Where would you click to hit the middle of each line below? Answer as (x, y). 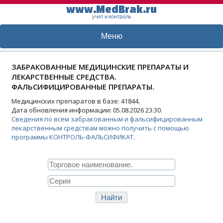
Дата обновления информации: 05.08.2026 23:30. (87, 110)
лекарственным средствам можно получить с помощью (100, 128)
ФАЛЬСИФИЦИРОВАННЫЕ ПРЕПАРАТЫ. (83, 87)
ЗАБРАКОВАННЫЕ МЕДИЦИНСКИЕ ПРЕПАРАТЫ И (100, 67)
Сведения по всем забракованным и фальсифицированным (107, 119)
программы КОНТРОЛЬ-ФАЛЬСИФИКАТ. (73, 137)
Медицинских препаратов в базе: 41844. (76, 101)
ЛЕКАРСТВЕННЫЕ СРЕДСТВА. (64, 77)
